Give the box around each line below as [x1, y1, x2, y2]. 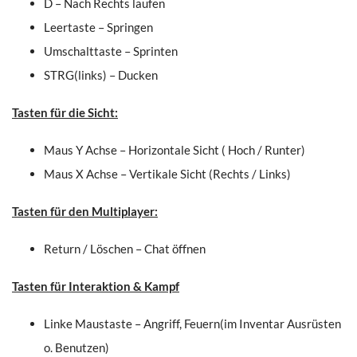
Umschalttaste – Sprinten [44, 44, 178, 59]
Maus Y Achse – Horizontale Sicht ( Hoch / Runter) [44, 143, 305, 158]
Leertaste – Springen [44, 20, 153, 35]
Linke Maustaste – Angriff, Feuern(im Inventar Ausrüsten [44, 316, 341, 331]
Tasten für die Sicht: [12, 105, 118, 120]
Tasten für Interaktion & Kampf [12, 279, 179, 294]
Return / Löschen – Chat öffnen [44, 241, 206, 257]
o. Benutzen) [44, 340, 109, 355]
